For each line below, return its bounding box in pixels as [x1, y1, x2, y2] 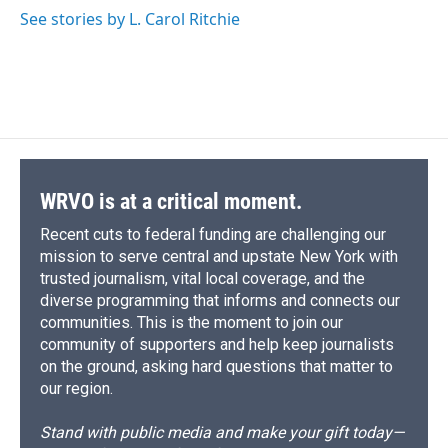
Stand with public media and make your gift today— [40, 422, 404, 442]
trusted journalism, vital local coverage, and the [40, 268, 365, 288]
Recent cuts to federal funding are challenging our [40, 224, 386, 244]
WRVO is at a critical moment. [40, 188, 302, 214]
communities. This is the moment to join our [40, 312, 343, 332]
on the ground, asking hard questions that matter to [40, 356, 393, 376]
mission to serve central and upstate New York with [40, 246, 398, 266]
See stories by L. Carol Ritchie [20, 7, 240, 30]
